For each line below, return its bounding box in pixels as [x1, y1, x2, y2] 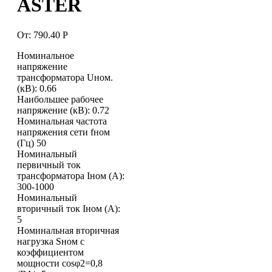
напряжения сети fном [17, 126, 110, 137]
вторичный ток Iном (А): [17, 203, 120, 214]
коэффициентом [17, 246, 84, 257]
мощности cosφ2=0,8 [17, 257, 103, 268]
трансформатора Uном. [17, 72, 113, 83]
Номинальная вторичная [17, 225, 119, 236]
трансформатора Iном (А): [17, 170, 124, 181]
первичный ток [17, 159, 81, 170]
